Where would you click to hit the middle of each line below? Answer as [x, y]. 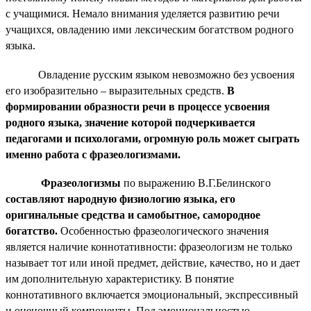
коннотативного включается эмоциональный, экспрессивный [152, 294]
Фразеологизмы [81, 183]
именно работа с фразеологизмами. [93, 154]
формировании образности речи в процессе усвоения [138, 106]
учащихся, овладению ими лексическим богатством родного [150, 30]
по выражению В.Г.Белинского [196, 183]
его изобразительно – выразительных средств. [116, 90]
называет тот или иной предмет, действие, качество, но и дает [153, 262]
